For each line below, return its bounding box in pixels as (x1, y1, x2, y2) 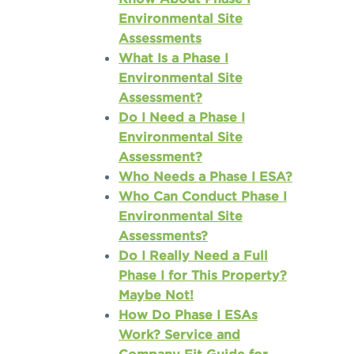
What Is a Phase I (119, 50, 228, 66)
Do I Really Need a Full (119, 247, 268, 264)
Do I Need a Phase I (119, 109, 245, 126)
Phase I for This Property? (119, 267, 287, 284)
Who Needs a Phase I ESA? (119, 168, 292, 185)
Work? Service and (119, 326, 240, 343)
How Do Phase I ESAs (119, 307, 258, 323)
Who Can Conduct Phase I (119, 188, 287, 205)
